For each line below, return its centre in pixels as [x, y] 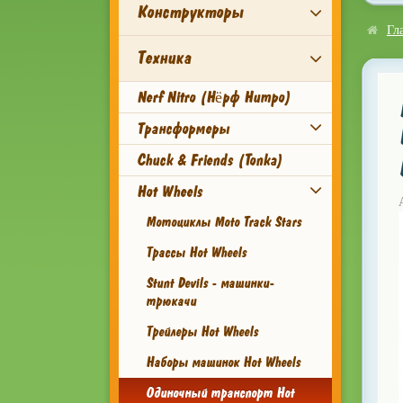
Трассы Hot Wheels [196, 253]
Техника [164, 58]
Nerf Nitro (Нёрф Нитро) [214, 97]
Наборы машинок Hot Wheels [223, 363]
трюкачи [171, 301]
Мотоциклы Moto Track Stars [224, 222]
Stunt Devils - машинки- [210, 283]
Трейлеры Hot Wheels [202, 332]
